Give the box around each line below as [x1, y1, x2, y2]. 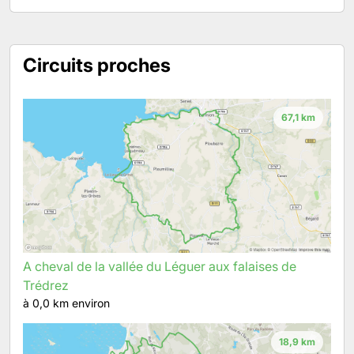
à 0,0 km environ [23, 296, 110, 310]
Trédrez [23, 277, 69, 293]
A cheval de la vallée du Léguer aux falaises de [23, 258, 296, 274]
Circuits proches [23, 54, 171, 77]
